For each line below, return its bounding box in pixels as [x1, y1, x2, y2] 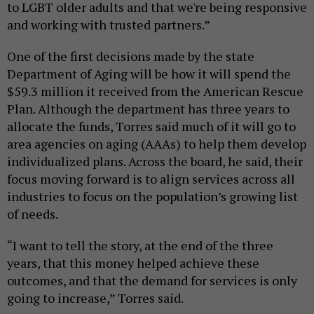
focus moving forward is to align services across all [7, 170, 295, 187]
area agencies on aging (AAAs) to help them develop [7, 135, 306, 152]
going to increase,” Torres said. [7, 289, 186, 306]
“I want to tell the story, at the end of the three [7, 236, 273, 254]
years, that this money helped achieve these [7, 254, 259, 271]
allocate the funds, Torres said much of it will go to [7, 117, 296, 135]
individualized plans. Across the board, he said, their [7, 152, 303, 170]
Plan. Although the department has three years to [7, 100, 289, 117]
